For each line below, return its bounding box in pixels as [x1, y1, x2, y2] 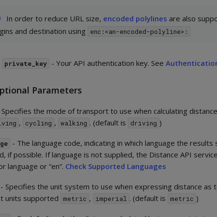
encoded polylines [103, 14, 167, 24]
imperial [95, 194, 127, 203]
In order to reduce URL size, [6, 14, 103, 24]
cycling [25, 119, 52, 128]
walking [61, 119, 88, 128]
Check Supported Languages [65, 161, 167, 171]
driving [130, 119, 157, 128]
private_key [4, 59, 47, 68]
